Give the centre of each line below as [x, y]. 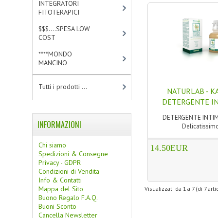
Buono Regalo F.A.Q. [68, 198]
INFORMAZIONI [60, 125]
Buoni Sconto [58, 206]
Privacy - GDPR [60, 163]
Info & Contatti [60, 180]
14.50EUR [169, 148]
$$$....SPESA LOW [64, 29]
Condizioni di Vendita [69, 171]
